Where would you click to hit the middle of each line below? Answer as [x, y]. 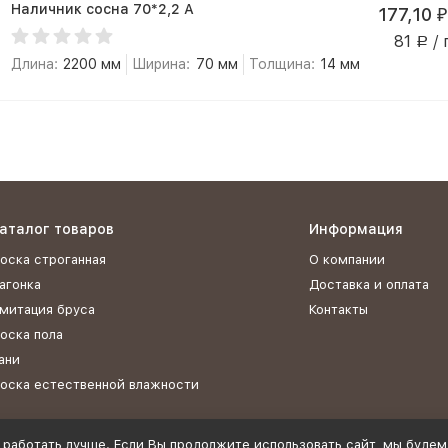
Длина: [34, 64]
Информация [356, 229]
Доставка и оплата [369, 284]
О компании [347, 259]
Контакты [338, 309]
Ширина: [161, 64]
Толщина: [281, 64]
